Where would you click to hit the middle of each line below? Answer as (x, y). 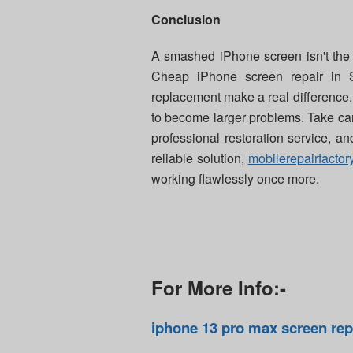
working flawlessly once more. (235, 179)
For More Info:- (219, 288)
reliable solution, (200, 158)
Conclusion (186, 20)
